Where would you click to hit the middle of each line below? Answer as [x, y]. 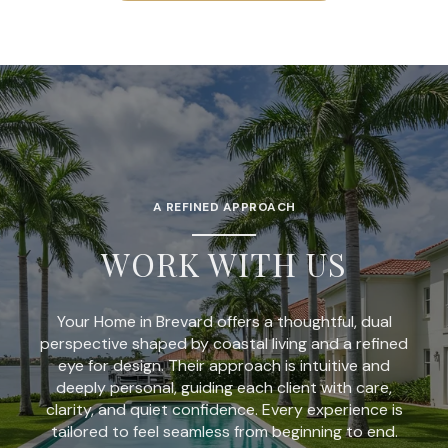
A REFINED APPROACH [224, 206]
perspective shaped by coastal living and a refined [224, 343]
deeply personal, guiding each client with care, [224, 387]
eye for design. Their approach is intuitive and [224, 365]
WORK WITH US [224, 263]
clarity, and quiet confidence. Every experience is [224, 409]
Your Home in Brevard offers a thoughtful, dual [224, 321]
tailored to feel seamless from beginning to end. [224, 431]
